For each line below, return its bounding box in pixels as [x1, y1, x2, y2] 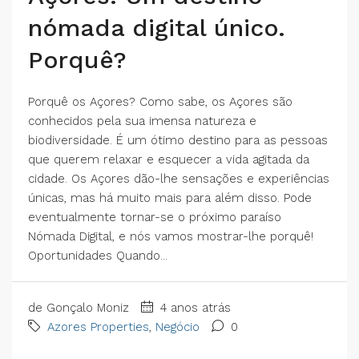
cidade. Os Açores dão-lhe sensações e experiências [28, 171, 329, 186]
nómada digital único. [28, 13, 285, 42]
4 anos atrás [156, 300, 231, 315]
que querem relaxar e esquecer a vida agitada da [28, 151, 309, 167]
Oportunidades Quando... [28, 248, 167, 263]
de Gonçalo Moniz [28, 300, 129, 315]
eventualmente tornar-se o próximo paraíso [28, 209, 281, 224]
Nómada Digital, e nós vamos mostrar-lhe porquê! [28, 228, 313, 244]
